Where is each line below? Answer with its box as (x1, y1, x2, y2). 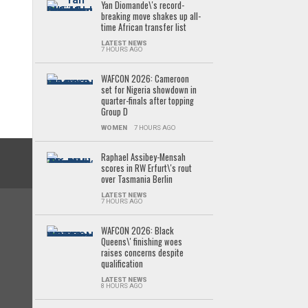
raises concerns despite (100, 246, 184, 259)
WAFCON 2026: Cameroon (100, 72, 189, 85)
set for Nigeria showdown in (100, 83, 197, 96)
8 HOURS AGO (100, 282, 142, 289)
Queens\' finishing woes (100, 235, 182, 248)
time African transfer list (100, 21, 186, 34)
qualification (100, 257, 143, 270)
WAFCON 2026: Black (100, 224, 174, 237)
